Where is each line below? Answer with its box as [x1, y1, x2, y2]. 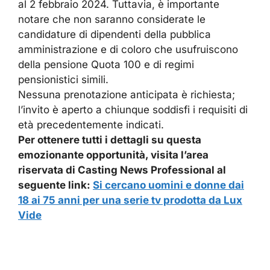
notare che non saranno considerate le [18, 13, 206, 25]
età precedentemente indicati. [18, 118, 164, 131]
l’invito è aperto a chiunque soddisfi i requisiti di [18, 103, 248, 116]
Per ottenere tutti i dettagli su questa [18, 133, 201, 146]
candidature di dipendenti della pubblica [18, 28, 211, 40]
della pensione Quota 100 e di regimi [18, 58, 194, 71]
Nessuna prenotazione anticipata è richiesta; [18, 88, 235, 101]
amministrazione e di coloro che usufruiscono [18, 43, 238, 55]
